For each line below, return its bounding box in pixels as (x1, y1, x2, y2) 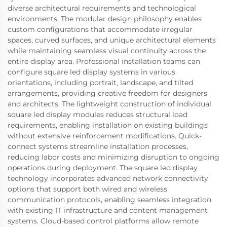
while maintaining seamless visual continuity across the (8, 46, 206, 56)
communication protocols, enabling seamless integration (8, 195, 211, 205)
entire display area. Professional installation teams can (8, 57, 200, 66)
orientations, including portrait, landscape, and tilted (8, 78, 193, 88)
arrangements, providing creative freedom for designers (8, 89, 207, 98)
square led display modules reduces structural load (8, 110, 187, 120)
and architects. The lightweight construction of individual (8, 99, 211, 109)
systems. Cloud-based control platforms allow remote (8, 216, 199, 226)
